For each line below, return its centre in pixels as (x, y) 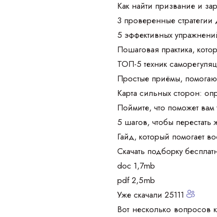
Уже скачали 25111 (152, 195)
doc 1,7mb (136, 166)
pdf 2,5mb (136, 180)
